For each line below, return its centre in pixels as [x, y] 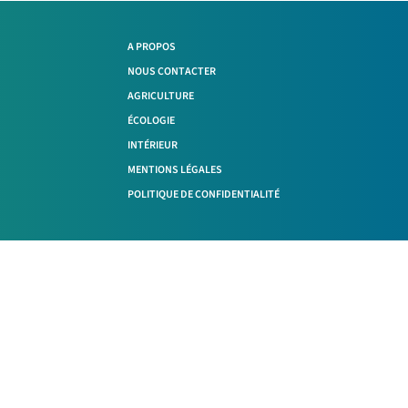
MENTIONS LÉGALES [175, 170]
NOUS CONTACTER [172, 72]
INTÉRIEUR [153, 146]
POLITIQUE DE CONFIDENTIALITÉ [204, 195]
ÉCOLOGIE [152, 121]
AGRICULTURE [161, 97]
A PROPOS [152, 47]
